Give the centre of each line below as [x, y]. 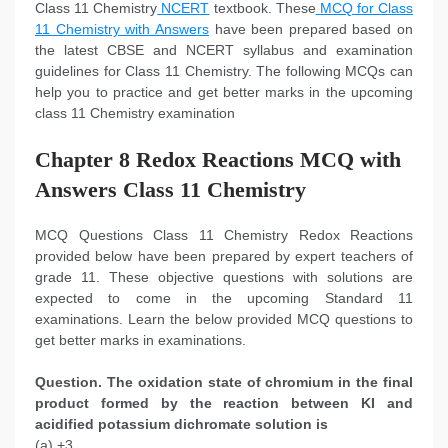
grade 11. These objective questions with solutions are [224, 277]
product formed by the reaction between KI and [224, 403]
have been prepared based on [310, 29]
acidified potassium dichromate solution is [181, 424]
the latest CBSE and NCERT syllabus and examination [224, 50]
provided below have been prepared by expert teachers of [224, 256]
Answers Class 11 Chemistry [170, 190]
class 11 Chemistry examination [135, 113]
